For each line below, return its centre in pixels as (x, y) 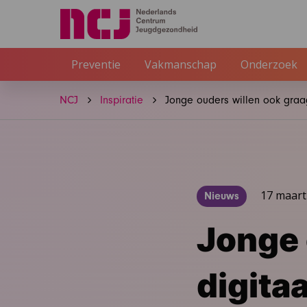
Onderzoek (269, 65)
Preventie (96, 65)
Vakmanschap (180, 65)
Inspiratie (122, 100)
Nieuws (222, 196)
